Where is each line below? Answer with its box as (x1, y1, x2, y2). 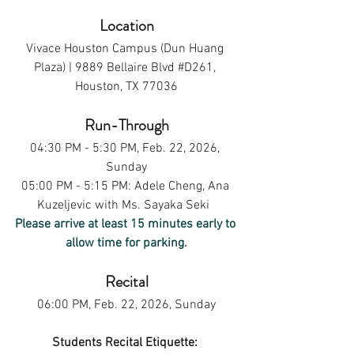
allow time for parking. (66, 235, 187, 251)
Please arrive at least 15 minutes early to (14, 217, 239, 232)
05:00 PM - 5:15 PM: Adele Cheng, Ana (21, 179, 232, 194)
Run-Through (84, 114, 169, 137)
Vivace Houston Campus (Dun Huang (26, 41, 227, 57)
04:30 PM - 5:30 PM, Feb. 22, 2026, (30, 141, 223, 156)
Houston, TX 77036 (75, 79, 178, 95)
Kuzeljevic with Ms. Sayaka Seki (37, 198, 216, 213)
